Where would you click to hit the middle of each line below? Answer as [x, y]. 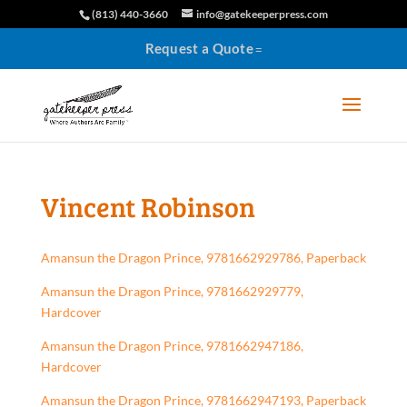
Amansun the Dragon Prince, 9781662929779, [172, 291]
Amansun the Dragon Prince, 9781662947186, [172, 346]
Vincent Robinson [148, 206]
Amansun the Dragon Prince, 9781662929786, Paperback [203, 258]
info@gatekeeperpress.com [262, 14]
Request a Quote [199, 48]
